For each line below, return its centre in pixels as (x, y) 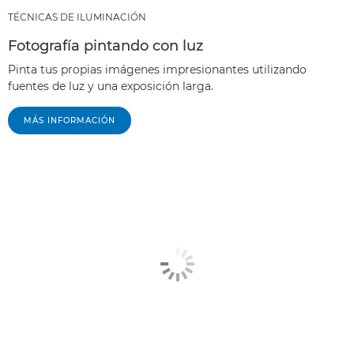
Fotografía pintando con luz (105, 45)
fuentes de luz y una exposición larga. (111, 86)
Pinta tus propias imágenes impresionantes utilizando (157, 69)
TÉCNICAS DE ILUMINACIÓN (77, 17)
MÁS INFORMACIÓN (70, 120)
